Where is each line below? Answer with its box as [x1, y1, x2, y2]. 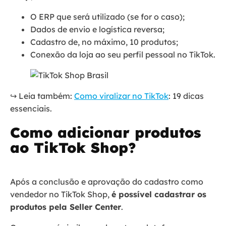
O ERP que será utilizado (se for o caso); [30, 11, 185, 22]
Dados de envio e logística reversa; [30, 24, 164, 34]
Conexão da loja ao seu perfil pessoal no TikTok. [30, 49, 215, 60]
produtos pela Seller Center [10, 201, 121, 212]
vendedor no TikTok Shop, [10, 189, 111, 199]
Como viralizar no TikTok [74, 90, 168, 101]
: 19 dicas [168, 90, 204, 101]
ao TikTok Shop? [10, 138, 136, 156]
